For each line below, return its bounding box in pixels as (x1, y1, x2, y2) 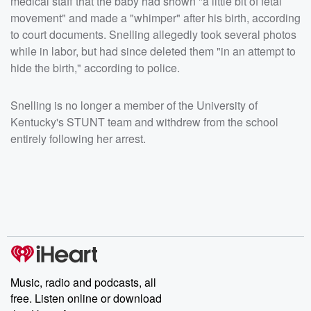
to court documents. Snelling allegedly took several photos (10, 26, 296, 42)
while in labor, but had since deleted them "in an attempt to (10, 42, 296, 59)
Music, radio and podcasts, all (10, 274, 156, 290)
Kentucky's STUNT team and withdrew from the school (10, 113, 278, 130)
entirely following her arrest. (10, 130, 146, 146)
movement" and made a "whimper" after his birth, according (10, 9, 301, 26)
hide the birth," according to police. (10, 59, 180, 76)
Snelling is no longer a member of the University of (10, 96, 258, 113)
